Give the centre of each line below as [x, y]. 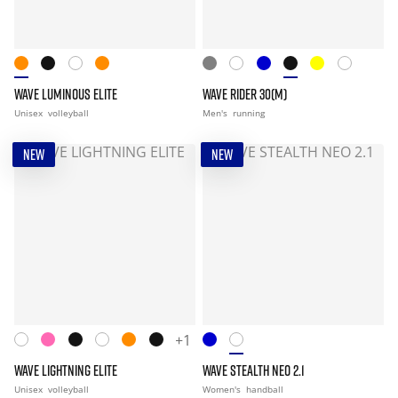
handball [265, 389]
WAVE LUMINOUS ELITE [66, 94]
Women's [223, 389]
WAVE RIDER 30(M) [245, 94]
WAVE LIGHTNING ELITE [66, 370]
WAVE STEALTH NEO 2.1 [254, 370]
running [249, 113]
